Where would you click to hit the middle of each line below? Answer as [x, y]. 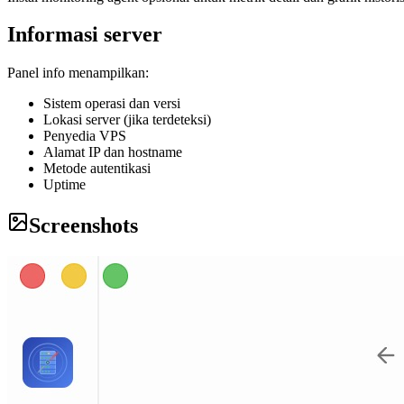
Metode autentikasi [97, 169]
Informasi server [85, 35]
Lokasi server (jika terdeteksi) [127, 120]
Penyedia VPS [85, 136]
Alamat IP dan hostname [113, 152]
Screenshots [83, 226]
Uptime [64, 185]
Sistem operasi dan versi [112, 104]
